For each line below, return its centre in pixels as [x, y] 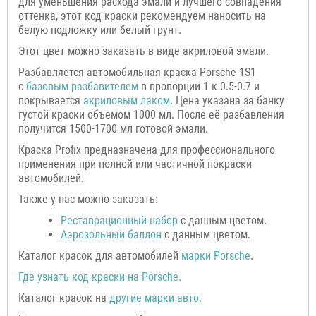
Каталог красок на [64, 298]
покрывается [51, 100]
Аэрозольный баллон [111, 234]
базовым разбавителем [82, 86]
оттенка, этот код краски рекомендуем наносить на [142, 16]
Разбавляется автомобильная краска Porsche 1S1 [137, 72]
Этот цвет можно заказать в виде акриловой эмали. [144, 51]
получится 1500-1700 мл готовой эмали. [113, 128]
